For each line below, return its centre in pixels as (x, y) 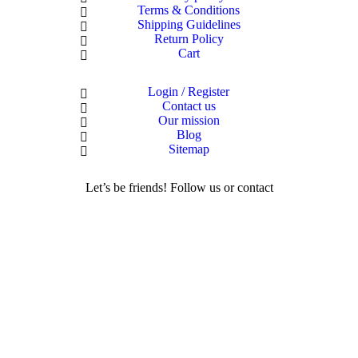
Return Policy (189, 39)
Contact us (189, 106)
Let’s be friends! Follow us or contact (179, 188)
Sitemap (189, 149)
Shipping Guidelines (189, 25)
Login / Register (189, 92)
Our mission (189, 121)
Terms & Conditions (189, 10)
